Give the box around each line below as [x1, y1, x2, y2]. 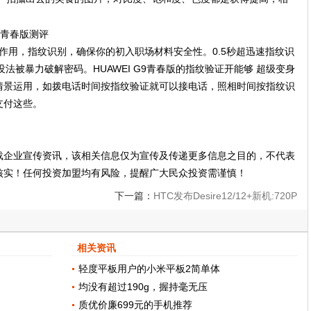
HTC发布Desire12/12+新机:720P [153, 190, 297, 201]
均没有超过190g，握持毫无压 [78, 280, 208, 292]
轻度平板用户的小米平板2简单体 [78, 262, 221, 274]
